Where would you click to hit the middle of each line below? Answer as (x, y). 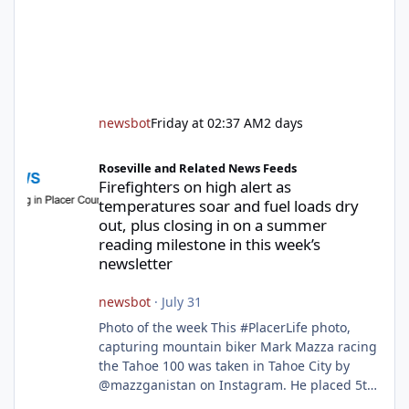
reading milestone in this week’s (209, 245)
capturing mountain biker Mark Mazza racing (237, 347)
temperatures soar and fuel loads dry (228, 206)
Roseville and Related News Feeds (197, 168)
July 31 (181, 302)
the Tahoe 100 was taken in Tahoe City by (224, 366)
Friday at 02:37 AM (207, 123)
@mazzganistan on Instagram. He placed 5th (236, 385)
